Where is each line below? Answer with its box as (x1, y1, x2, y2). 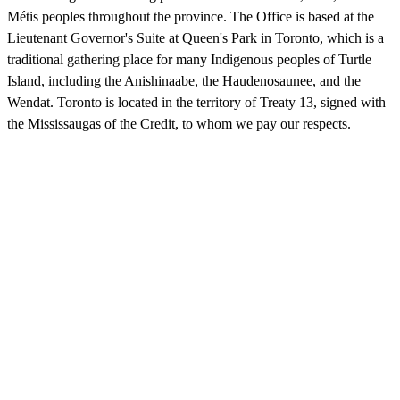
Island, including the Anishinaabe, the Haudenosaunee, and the (7, 72, 361, 88)
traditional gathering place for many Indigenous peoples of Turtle (7, 51, 371, 67)
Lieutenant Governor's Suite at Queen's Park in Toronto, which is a (7, 29, 384, 46)
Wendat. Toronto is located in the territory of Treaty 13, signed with (7, 94, 386, 110)
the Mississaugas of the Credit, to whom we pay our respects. (7, 115, 351, 131)
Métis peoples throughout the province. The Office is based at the (7, 8, 374, 24)
